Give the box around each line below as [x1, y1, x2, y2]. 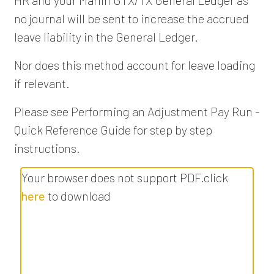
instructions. [13, 140, 80, 155]
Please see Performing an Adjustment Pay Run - [13, 103, 260, 119]
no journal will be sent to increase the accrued [13, 10, 249, 26]
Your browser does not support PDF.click [21, 169, 228, 185]
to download [45, 188, 111, 203]
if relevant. [13, 75, 70, 91]
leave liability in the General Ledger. [13, 29, 198, 44]
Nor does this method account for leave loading [13, 57, 256, 72]
